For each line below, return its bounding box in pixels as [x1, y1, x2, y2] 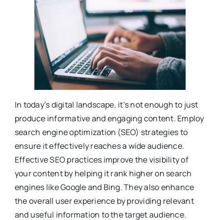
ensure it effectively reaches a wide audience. [14, 140, 185, 152]
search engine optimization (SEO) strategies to [14, 127, 188, 138]
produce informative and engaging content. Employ [14, 113, 204, 124]
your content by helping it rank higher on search [14, 168, 192, 179]
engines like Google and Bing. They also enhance [14, 182, 194, 193]
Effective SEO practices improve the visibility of [14, 154, 189, 165]
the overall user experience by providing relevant [14, 195, 194, 207]
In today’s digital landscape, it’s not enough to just [14, 99, 198, 110]
